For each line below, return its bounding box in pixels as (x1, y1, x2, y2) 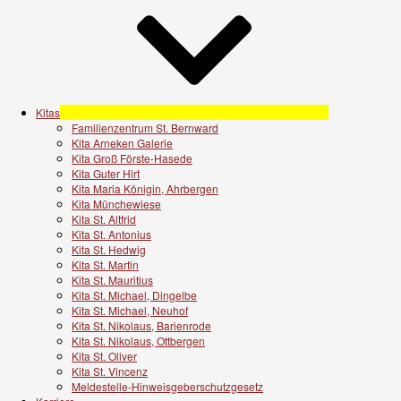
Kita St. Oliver (72, 347, 137, 363)
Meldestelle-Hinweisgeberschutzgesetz (72, 378, 263, 394)
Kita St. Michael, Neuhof (72, 302, 188, 318)
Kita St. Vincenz (72, 363, 148, 379)
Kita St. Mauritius (72, 271, 153, 287)
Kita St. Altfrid (72, 210, 136, 226)
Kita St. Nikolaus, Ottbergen (72, 332, 205, 348)
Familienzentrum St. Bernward (72, 119, 218, 135)
